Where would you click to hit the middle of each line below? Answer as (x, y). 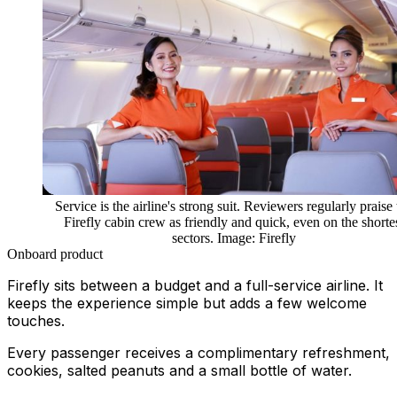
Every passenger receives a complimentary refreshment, (198, 353)
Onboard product (55, 254)
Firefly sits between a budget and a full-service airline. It (195, 286)
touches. (36, 321)
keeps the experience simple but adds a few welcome (187, 304)
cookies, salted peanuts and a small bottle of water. (179, 371)
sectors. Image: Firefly (234, 238)
